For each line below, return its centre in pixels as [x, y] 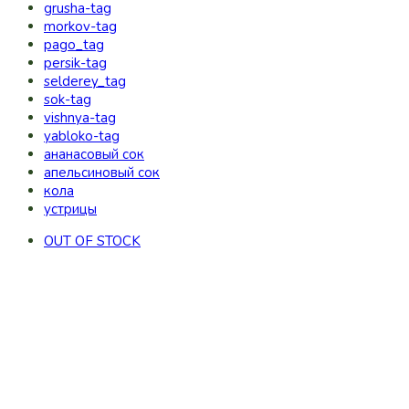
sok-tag [68, 100]
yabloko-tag [82, 136]
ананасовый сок [94, 154]
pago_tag [74, 45]
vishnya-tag [80, 118]
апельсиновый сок [102, 173]
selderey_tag [85, 81]
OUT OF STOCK [92, 241]
